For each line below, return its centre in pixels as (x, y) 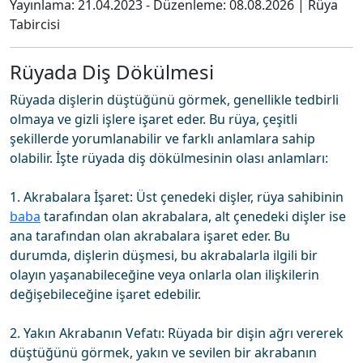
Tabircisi (35, 24)
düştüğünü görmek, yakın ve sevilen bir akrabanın (163, 352)
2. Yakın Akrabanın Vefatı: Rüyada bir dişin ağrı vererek (177, 333)
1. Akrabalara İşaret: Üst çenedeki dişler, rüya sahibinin (177, 197)
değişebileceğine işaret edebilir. (105, 294)
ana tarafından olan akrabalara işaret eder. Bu (150, 236)
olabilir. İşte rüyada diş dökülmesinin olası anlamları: (169, 158)
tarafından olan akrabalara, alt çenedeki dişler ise (193, 216)
